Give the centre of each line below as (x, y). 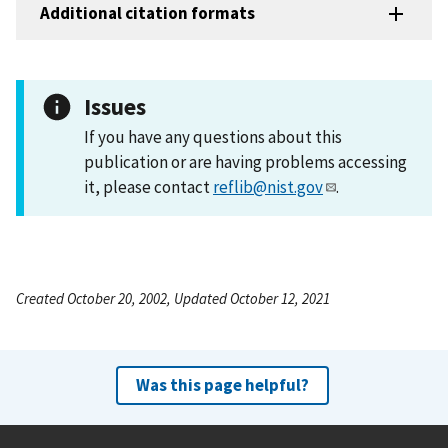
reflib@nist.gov (268, 186)
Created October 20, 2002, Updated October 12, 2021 (173, 298)
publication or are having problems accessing (245, 161)
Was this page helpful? (222, 384)
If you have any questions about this (213, 136)
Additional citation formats (147, 13)
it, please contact (148, 186)
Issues (115, 106)
